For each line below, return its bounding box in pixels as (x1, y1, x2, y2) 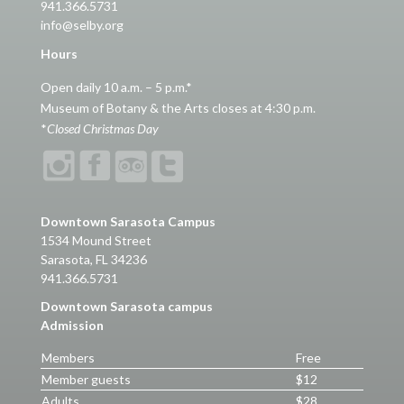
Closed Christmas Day (46, 120, 159, 136)
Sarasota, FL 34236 (40, 251, 147, 267)
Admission (40, 317, 104, 333)
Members (41, 349, 95, 365)
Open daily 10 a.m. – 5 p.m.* (40, 78, 192, 95)
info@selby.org (40, 16, 124, 32)
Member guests (41, 371, 131, 387)
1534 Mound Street (40, 232, 151, 248)
